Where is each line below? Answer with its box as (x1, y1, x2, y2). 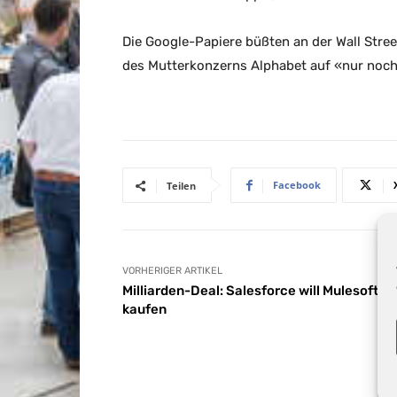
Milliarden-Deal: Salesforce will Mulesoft (122, 283, 378, 300)
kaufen (122, 301, 167, 318)
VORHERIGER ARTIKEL (122, 265, 222, 277)
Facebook (273, 178, 321, 192)
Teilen (167, 179, 196, 193)
